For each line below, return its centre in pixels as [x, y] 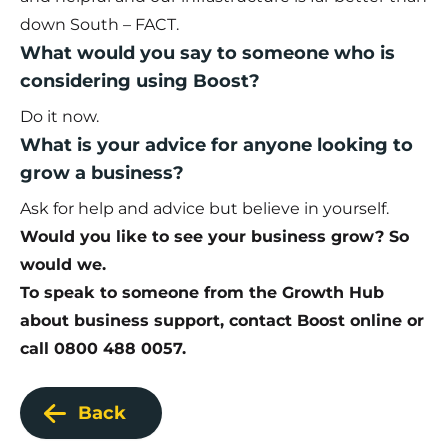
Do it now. [59, 117]
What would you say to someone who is [207, 53]
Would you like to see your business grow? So [214, 237]
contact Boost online [315, 321]
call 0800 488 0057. [103, 349]
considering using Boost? [140, 81]
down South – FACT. [99, 25]
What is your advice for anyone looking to [216, 145]
